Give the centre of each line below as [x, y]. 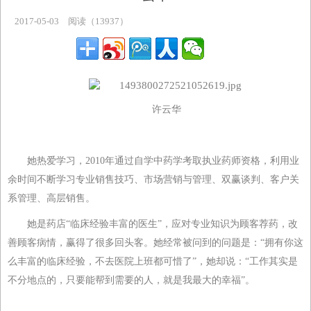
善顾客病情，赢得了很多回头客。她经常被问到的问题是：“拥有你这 [155, 243]
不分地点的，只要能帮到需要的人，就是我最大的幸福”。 [131, 280]
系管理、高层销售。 [51, 199]
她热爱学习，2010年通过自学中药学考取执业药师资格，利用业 [163, 161]
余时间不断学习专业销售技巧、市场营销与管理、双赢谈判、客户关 [153, 180]
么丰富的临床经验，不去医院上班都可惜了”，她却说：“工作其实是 [153, 262]
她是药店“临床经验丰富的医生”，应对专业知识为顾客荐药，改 [162, 224]
